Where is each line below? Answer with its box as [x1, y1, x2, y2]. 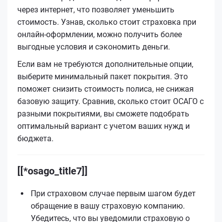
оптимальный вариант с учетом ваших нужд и [17, 121, 190, 131]
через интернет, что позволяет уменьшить [17, 4, 174, 14]
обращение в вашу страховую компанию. [31, 201, 185, 211]
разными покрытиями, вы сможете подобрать [17, 109, 189, 118]
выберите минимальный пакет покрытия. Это [17, 71, 188, 81]
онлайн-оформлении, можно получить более [17, 29, 182, 39]
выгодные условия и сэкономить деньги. [17, 42, 170, 52]
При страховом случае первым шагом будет [31, 188, 196, 198]
